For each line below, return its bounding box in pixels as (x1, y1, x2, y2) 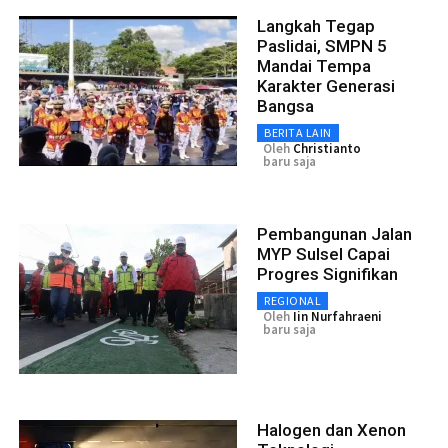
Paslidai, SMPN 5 (257, 36, 387, 57)
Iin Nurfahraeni (293, 308, 382, 326)
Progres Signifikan (257, 264, 398, 285)
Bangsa (257, 96, 314, 117)
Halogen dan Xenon (257, 420, 406, 441)
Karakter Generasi (257, 76, 395, 97)
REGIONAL (264, 293, 321, 309)
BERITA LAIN (264, 125, 332, 141)
